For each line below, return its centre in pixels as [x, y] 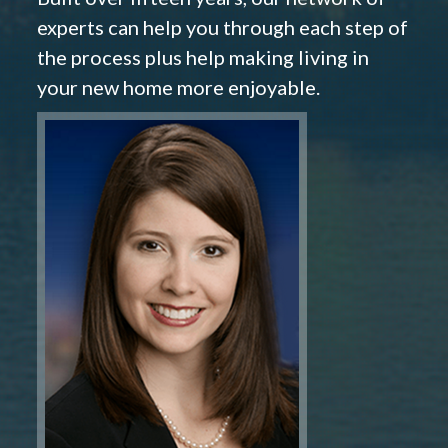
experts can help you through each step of [222, 27]
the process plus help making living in [203, 57]
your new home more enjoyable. [178, 87]
